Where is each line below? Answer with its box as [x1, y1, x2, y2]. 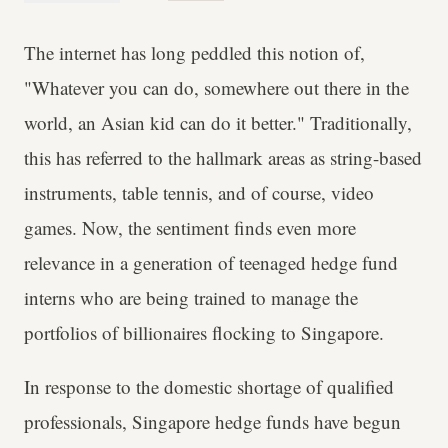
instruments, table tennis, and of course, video [24, 180, 374, 205]
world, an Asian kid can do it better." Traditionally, [24, 110, 412, 135]
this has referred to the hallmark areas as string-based [24, 145, 422, 170]
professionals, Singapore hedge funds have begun [24, 409, 401, 434]
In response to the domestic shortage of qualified [24, 374, 394, 399]
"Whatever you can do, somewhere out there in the [24, 75, 409, 100]
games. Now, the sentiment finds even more [24, 215, 356, 240]
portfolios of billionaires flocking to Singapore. [24, 320, 384, 345]
